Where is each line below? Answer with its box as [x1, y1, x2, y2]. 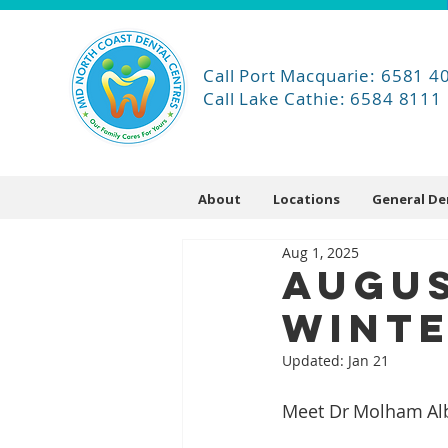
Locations [273, 190, 340, 208]
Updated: [282, 351, 348, 370]
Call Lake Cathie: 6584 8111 [203, 87, 442, 110]
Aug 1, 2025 [282, 242, 359, 262]
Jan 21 [348, 351, 389, 370]
